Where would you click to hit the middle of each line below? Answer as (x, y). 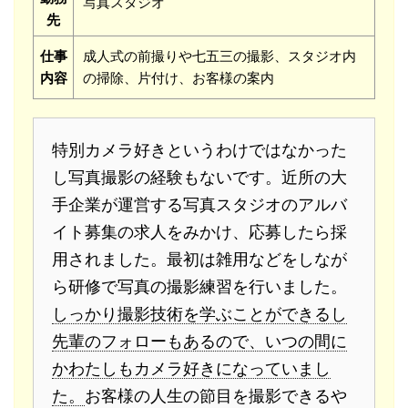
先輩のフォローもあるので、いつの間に (199, 342)
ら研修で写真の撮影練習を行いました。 (199, 287)
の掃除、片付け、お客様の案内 (178, 78)
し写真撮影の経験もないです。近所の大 (199, 178)
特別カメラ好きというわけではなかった (199, 150)
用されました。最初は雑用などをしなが (199, 260)
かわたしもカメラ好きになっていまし (191, 369)
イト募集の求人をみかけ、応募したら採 (199, 232)
